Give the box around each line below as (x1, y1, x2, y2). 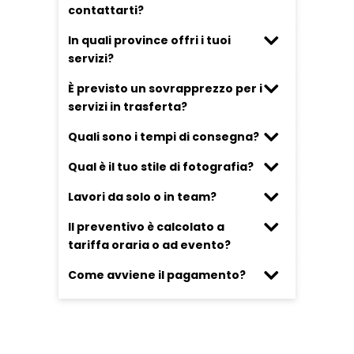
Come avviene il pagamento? (68, 267, 246, 283)
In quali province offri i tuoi (68, 32, 231, 48)
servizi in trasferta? (68, 99, 187, 115)
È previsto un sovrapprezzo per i (68, 81, 262, 96)
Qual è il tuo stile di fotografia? (68, 159, 254, 175)
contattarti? (68, 2, 144, 18)
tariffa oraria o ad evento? (68, 237, 231, 253)
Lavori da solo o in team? (68, 189, 217, 205)
